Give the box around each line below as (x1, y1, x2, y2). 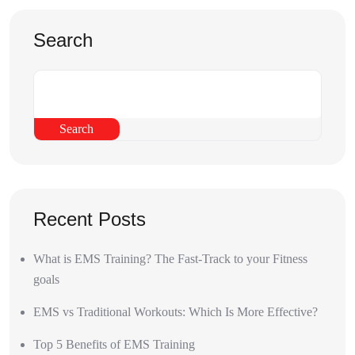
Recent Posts (33, 208, 146, 231)
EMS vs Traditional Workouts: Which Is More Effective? (33, 305, 318, 319)
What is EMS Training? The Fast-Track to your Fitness (33, 252, 307, 266)
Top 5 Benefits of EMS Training (33, 338, 195, 352)
